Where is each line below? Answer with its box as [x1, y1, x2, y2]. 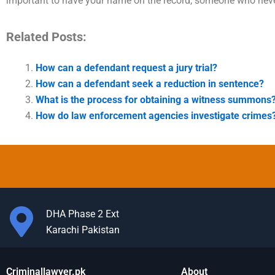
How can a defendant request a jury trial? [36, 62, 217, 74]
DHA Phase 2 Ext [45, 208, 119, 220]
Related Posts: [6, 29, 87, 45]
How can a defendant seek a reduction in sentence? [36, 78, 264, 90]
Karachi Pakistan [45, 224, 120, 236]
